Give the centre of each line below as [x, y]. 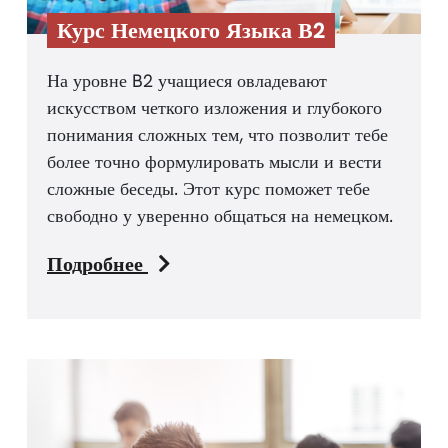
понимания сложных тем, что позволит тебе [217, 134]
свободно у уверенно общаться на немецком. [220, 215]
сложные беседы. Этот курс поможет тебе [208, 188]
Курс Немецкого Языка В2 [191, 30]
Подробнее [97, 263]
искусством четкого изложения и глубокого [214, 107]
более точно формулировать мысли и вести [214, 161]
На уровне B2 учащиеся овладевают [187, 80]
